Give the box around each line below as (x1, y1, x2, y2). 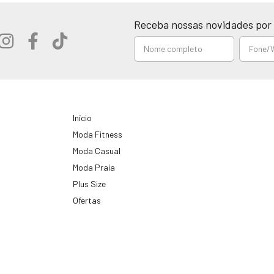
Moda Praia (73, 162, 115, 173)
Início (73, 113, 92, 124)
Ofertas (73, 195, 101, 206)
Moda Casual (73, 146, 120, 157)
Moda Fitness (73, 129, 122, 140)
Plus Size (73, 179, 106, 190)
